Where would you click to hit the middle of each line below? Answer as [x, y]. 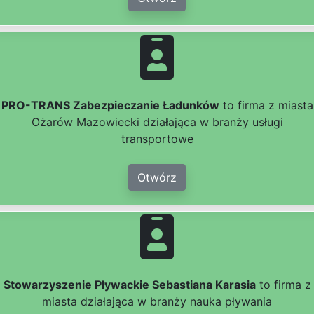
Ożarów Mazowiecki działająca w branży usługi [157, 122]
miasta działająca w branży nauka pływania [157, 302]
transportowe [157, 139]
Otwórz [157, 178]
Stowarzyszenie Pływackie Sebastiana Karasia [129, 285]
